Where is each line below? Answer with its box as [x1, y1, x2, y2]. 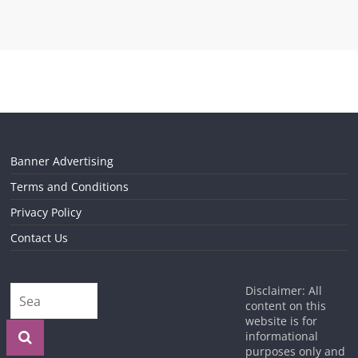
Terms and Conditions [10, 179, 129, 194]
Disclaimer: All [245, 283, 322, 298]
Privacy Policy [10, 205, 82, 220]
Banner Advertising [10, 153, 114, 169]
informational [245, 328, 318, 344]
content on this [245, 298, 326, 313]
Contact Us [10, 230, 69, 245]
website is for [245, 313, 317, 328]
